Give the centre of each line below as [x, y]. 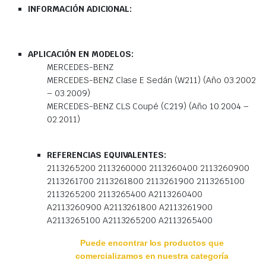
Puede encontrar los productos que [152, 243]
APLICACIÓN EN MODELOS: [81, 54]
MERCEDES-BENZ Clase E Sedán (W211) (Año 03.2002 [151, 80]
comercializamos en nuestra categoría [152, 256]
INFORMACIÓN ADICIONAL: [80, 9]
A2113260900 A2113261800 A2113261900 [130, 207]
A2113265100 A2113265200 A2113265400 [131, 220]
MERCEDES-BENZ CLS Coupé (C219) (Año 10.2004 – [148, 106]
